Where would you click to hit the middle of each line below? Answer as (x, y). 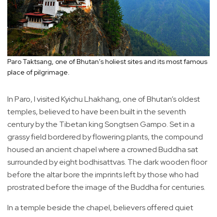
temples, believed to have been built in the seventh (97, 111)
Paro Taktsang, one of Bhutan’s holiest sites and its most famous (107, 61)
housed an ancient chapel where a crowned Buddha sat (103, 149)
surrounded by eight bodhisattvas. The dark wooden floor (107, 162)
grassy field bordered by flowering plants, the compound (105, 137)
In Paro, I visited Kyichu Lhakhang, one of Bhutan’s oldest (104, 99)
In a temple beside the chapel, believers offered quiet (100, 207)
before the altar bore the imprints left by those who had (103, 174)
